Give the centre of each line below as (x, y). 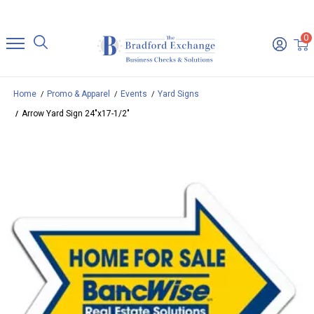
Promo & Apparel (78, 94)
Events (134, 94)
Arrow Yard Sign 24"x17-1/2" (76, 114)
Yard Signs (178, 94)
